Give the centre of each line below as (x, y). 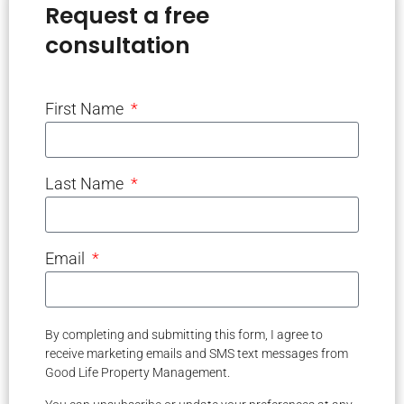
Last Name (86, 184)
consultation (118, 46)
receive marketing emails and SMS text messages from (197, 354)
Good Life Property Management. (138, 373)
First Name (86, 109)
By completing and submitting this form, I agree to (184, 335)
